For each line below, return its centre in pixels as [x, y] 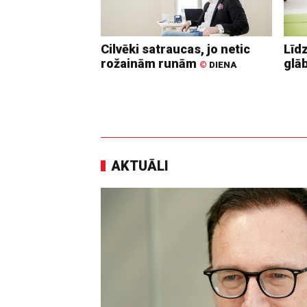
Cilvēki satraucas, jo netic [175, 49]
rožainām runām [150, 63]
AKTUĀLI [140, 165]
